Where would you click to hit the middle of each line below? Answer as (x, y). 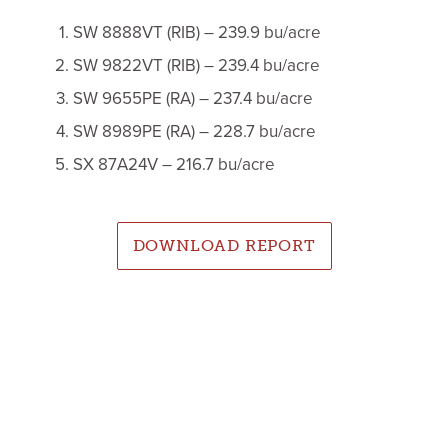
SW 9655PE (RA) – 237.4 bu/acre (192, 99)
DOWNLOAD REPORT (224, 246)
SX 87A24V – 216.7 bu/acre (173, 165)
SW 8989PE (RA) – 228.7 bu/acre (194, 132)
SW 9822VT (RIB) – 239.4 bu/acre (196, 66)
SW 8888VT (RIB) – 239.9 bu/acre (196, 33)
